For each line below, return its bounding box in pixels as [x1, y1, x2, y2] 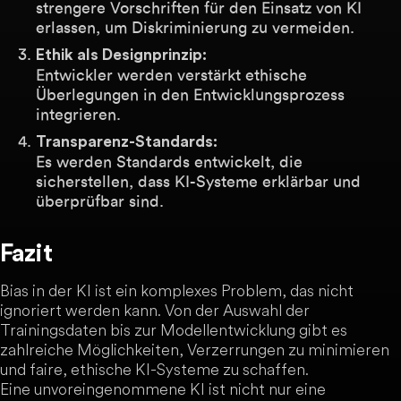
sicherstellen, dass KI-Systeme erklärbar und [36, 172, 361, 191]
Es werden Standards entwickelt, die [36, 152, 303, 171]
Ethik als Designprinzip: [36, 47, 207, 63]
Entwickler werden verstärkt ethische [36, 65, 307, 84]
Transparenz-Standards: [36, 134, 218, 149]
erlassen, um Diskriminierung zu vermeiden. [36, 18, 354, 37]
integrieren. [36, 105, 121, 124]
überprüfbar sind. [36, 192, 164, 210]
